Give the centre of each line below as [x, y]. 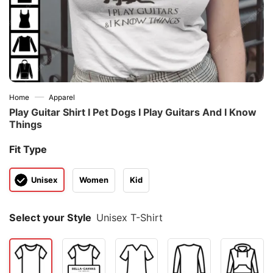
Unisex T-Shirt [130, 218]
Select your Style [50, 218]
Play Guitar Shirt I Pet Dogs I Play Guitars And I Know [133, 112]
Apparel [62, 97]
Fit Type [28, 149]
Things [26, 124]
